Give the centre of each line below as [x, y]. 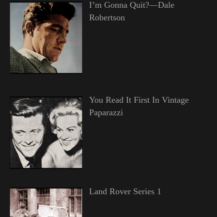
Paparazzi [106, 113]
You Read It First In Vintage [139, 100]
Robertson [107, 18]
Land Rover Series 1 [125, 192]
